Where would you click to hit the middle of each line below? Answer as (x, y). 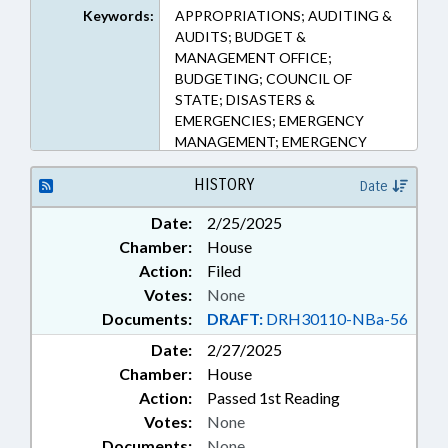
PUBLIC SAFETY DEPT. (248, 225)
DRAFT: (235, 318)
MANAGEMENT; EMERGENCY (270, 141)
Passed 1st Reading (273, 397)
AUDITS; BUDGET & (240, 36)
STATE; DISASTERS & (244, 99)
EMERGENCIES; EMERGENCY (269, 120)
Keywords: (118, 15)
